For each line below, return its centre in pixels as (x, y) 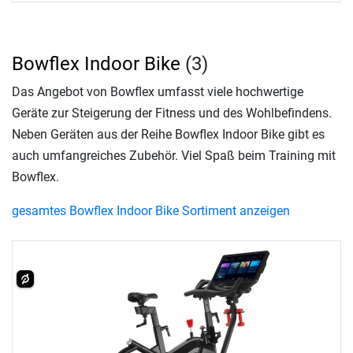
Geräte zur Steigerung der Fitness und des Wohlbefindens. (172, 113)
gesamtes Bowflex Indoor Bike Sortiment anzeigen (151, 210)
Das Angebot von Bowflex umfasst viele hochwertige (158, 91)
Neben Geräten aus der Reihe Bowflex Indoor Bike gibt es (168, 134)
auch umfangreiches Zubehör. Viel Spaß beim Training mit (174, 155)
